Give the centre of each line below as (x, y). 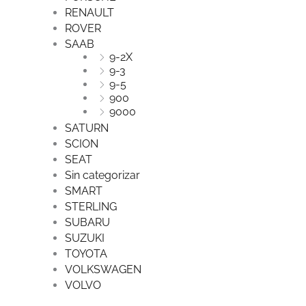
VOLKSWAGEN (103, 269)
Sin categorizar (102, 175)
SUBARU (87, 222)
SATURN (86, 128)
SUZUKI (84, 238)
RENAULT (89, 12)
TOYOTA (86, 253)
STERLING (91, 206)
